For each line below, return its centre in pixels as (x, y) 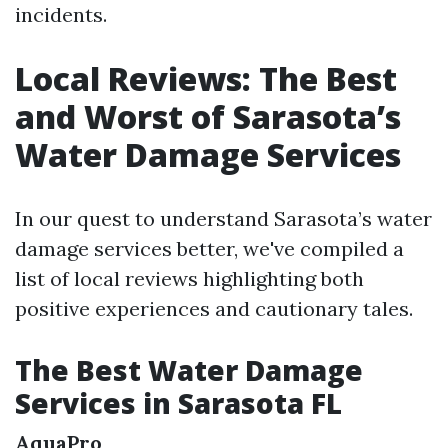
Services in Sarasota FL (178, 402)
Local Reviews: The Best (206, 78)
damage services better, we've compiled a (209, 248)
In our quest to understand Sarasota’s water (223, 218)
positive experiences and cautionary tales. (214, 308)
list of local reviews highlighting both (189, 278)
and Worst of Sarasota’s (208, 116)
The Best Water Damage (189, 369)
